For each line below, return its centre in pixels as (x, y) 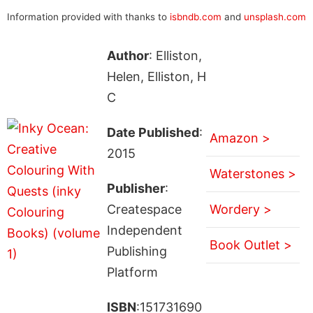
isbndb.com (196, 16)
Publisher (136, 188)
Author (128, 55)
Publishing (137, 251)
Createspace (144, 209)
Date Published (153, 132)
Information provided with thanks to (88, 16)
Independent (144, 230)
